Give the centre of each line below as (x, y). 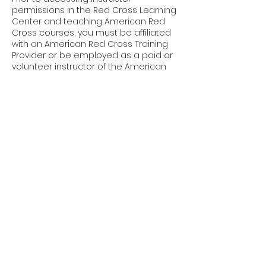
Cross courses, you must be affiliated (91, 33)
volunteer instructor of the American (89, 66)
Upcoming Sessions (66, 131)
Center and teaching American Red (88, 21)
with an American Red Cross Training (90, 44)
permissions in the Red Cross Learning (94, 10)
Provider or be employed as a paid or (92, 55)
